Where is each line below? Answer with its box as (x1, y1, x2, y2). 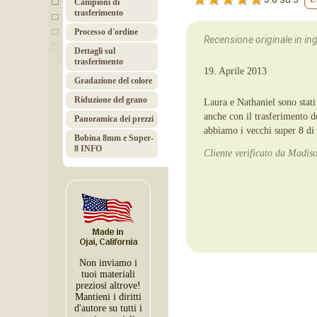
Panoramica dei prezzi (74, 114, 154, 124)
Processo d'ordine (74, 27, 138, 37)
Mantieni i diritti (75, 292, 142, 302)
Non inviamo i (79, 258, 137, 268)
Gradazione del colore (74, 76, 152, 86)
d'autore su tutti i (74, 303, 142, 313)
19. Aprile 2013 (204, 66, 267, 76)
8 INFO (74, 144, 102, 154)
